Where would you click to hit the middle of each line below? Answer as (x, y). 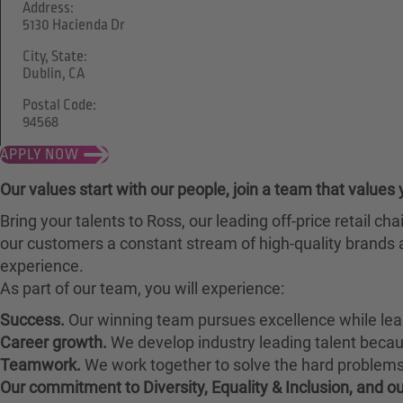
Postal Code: (59, 106)
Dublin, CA (54, 74)
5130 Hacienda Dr (74, 26)
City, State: (55, 57)
